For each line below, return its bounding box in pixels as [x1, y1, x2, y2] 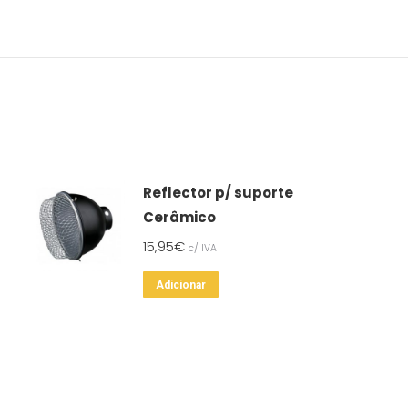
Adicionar [155, 279, 206, 291]
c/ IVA [188, 241, 217, 255]
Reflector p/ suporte [142, 183, 293, 202]
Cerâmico [142, 208, 216, 227]
